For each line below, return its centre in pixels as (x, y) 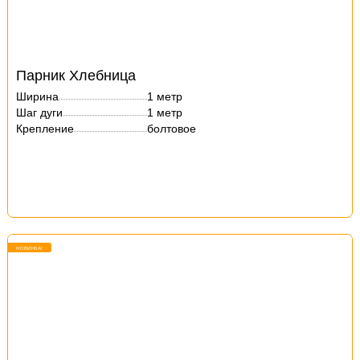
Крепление (45, 129)
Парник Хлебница (76, 76)
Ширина (38, 96)
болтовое (172, 129)
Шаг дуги (40, 112)
